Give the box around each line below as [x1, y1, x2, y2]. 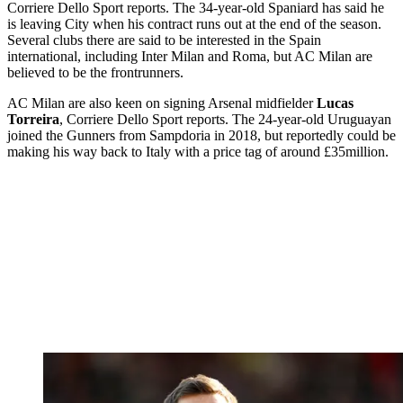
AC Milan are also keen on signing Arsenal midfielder [7, 94, 317, 111]
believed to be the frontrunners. [7, 64, 184, 80]
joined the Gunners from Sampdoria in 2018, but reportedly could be [7, 127, 396, 143]
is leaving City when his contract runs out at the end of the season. [7, 15, 381, 31]
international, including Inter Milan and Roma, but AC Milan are [7, 48, 372, 64]
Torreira [7, 111, 59, 127]
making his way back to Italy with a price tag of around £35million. [7, 143, 389, 159]
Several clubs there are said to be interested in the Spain [7, 31, 321, 48]
